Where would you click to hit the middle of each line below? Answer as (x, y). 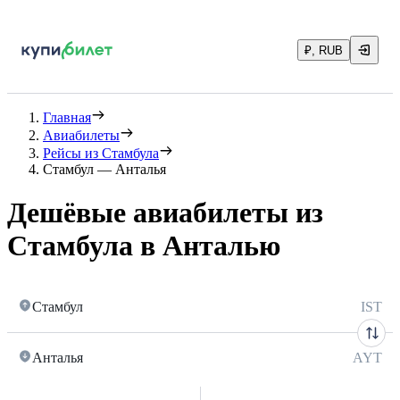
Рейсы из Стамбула (101, 153)
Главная (67, 117)
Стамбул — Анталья (104, 169)
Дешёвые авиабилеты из (165, 213)
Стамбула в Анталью (144, 246)
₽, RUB (324, 50)
